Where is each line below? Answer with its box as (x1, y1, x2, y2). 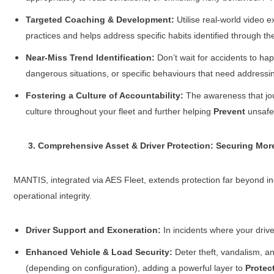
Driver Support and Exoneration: (25, 225, 161, 235)
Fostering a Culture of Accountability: (25, 91, 183, 101)
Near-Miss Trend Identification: (25, 53, 155, 63)
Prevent (213, 106, 245, 117)
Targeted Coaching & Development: (25, 15, 174, 25)
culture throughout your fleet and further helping (25, 106, 213, 117)
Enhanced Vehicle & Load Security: (25, 247, 172, 257)
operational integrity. (13, 191, 92, 201)
